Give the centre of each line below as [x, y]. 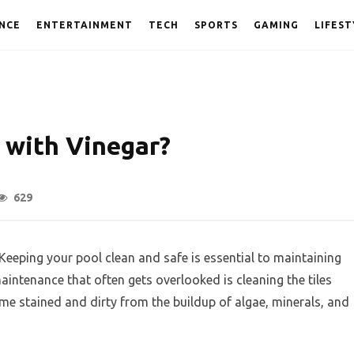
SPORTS [216, 25]
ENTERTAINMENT [85, 25]
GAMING [276, 25]
